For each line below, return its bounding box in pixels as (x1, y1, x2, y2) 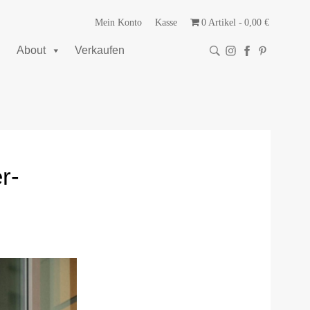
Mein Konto (94, 17, 142, 28)
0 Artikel (201, 17, 236, 28)
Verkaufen (75, 44, 125, 56)
